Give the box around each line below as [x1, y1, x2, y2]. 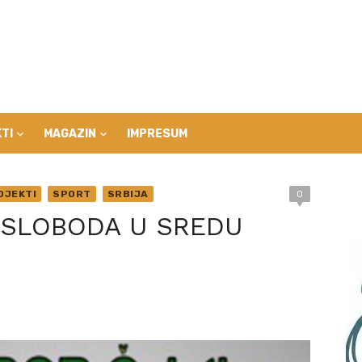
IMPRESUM [127, 127, 187, 141]
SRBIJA [107, 188, 149, 200]
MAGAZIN [44, 127, 96, 141]
